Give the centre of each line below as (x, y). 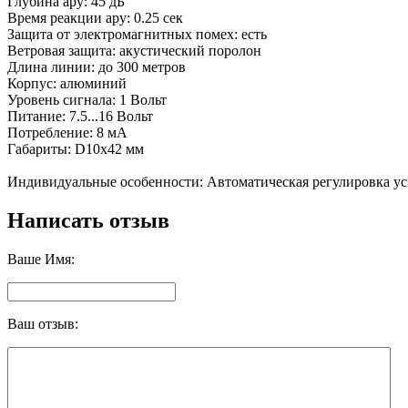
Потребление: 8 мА (67, 132)
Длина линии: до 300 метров (97, 66)
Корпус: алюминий (67, 83)
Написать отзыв (88, 220)
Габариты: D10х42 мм (76, 148)
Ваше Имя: (41, 259)
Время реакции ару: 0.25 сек (95, 17)
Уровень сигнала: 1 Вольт (87, 99)
